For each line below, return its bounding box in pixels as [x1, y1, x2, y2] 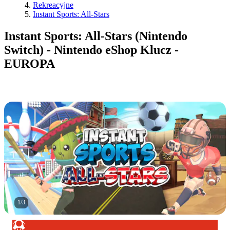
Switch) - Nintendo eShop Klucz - [4, 43, 179, 56]
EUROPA [4, 56, 55, 70]
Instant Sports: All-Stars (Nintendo [4, 29, 187, 43]
